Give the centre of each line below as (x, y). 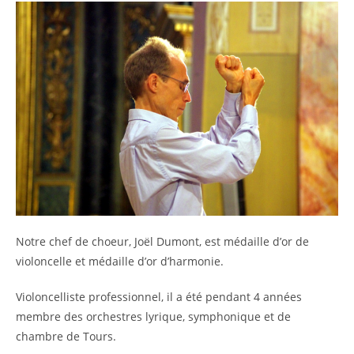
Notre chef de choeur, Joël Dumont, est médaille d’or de (162, 241)
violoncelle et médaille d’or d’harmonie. (120, 261)
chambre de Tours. (66, 336)
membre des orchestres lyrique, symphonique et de (153, 316)
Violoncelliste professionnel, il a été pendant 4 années (159, 296)
